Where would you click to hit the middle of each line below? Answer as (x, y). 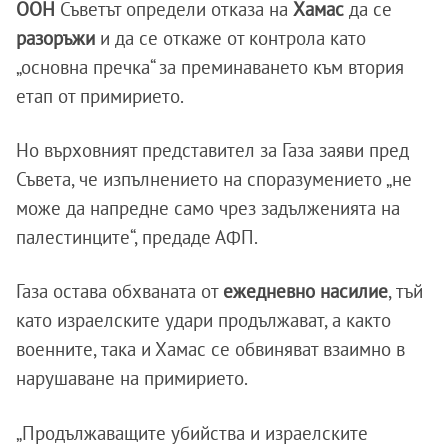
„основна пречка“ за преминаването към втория (210, 66)
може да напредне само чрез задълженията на (208, 207)
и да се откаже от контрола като (230, 37)
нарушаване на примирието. (132, 377)
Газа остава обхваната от (119, 290)
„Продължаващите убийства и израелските (192, 432)
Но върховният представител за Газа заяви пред (212, 149)
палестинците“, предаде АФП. (137, 236)
